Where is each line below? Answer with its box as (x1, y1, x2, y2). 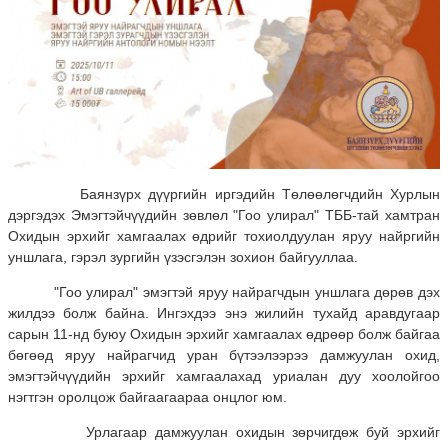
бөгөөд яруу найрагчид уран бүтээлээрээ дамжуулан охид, (8, 347, 440, 364)
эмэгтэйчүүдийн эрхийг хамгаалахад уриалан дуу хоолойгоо (8, 368, 440, 385)
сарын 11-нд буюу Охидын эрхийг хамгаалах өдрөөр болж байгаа (8, 326, 440, 343)
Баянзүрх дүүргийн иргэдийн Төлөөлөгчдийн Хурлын (8, 185, 440, 202)
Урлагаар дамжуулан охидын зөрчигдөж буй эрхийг (8, 424, 440, 441)
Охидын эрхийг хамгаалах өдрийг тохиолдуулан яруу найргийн (8, 227, 440, 244)
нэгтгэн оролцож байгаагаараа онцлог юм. (8, 389, 287, 406)
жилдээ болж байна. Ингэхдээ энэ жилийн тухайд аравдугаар (8, 305, 440, 322)
